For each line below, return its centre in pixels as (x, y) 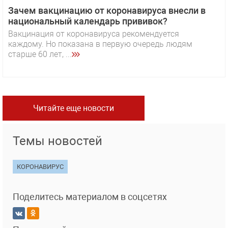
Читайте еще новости (74, 108)
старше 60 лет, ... (40, 54)
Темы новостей (58, 141)
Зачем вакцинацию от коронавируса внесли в (107, 11)
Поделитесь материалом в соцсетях (90, 197)
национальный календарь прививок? (88, 21)
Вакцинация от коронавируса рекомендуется (94, 34)
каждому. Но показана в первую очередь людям (100, 44)
